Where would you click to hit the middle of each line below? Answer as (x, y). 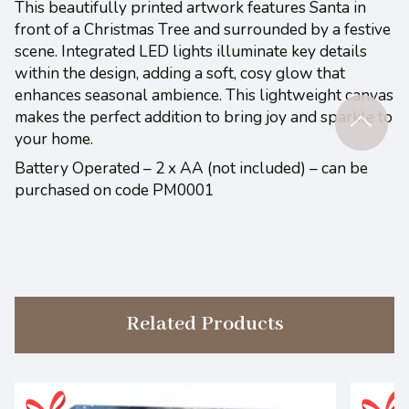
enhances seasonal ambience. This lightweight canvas (204, 95)
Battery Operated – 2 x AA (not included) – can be (191, 168)
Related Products (204, 324)
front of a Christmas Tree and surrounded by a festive (203, 29)
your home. (54, 139)
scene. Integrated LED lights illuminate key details (191, 51)
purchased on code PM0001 (114, 190)
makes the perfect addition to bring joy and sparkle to (204, 117)
